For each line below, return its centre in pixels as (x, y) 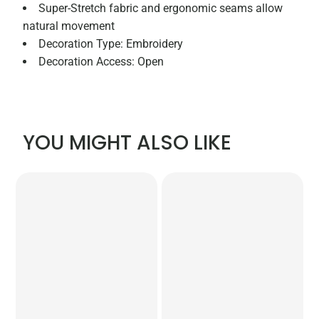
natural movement (69, 26)
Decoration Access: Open (101, 62)
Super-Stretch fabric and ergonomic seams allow (161, 9)
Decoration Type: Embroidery (111, 44)
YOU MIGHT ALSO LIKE (127, 143)
